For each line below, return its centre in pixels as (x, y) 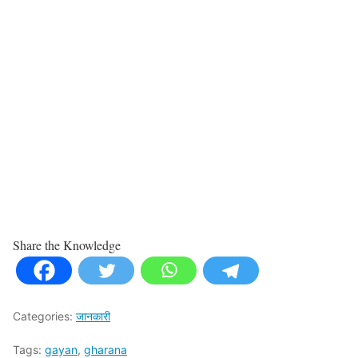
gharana (105, 349)
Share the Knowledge (67, 245)
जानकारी (93, 316)
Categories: (44, 316)
